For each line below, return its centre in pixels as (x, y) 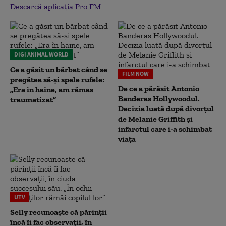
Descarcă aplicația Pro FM (55, 6)
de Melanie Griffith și (155, 119)
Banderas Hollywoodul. (159, 99)
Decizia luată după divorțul (166, 109)
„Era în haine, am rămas (52, 90)
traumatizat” (33, 100)
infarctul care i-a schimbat (165, 129)
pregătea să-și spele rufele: (57, 79)
